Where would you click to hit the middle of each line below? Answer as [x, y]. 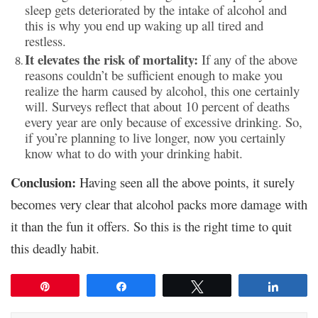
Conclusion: [45, 182]
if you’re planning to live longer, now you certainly [155, 137]
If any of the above [250, 59]
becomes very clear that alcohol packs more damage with [159, 204]
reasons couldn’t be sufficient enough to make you [154, 75]
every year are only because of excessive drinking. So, [164, 121]
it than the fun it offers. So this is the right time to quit [151, 226]
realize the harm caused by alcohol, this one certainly [162, 90]
